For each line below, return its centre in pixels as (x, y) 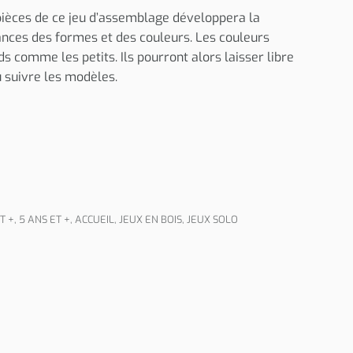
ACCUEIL (95, 219)
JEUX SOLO (212, 219)
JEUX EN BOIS (150, 219)
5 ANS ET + (45, 219)
